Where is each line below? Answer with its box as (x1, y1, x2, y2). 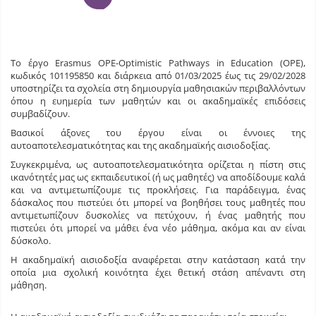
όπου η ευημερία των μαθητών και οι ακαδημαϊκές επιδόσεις (11, 94, 305, 107)
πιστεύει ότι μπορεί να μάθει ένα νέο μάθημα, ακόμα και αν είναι (11, 221, 305, 234)
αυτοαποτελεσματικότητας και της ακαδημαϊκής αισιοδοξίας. (11, 138, 270, 152)
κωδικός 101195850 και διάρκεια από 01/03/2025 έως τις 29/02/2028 (11, 68, 305, 82)
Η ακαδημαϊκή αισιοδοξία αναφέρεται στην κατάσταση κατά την (11, 253, 305, 266)
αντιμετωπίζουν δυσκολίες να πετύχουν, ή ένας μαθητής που (11, 208, 305, 221)
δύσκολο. (11, 233, 51, 247)
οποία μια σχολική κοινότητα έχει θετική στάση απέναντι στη (11, 265, 305, 279)
